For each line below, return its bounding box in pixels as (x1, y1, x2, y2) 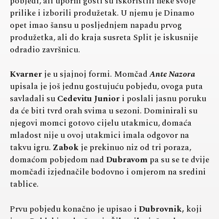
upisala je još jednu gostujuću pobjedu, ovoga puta (10, 80, 203, 93)
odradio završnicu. (10, 43, 80, 56)
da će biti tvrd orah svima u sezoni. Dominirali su (10, 105, 197, 118)
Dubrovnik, (139, 202, 184, 216)
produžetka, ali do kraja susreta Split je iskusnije (10, 31, 198, 44)
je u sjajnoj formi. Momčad (44, 68, 150, 81)
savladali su (10, 92, 57, 106)
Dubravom (106, 153, 148, 167)
